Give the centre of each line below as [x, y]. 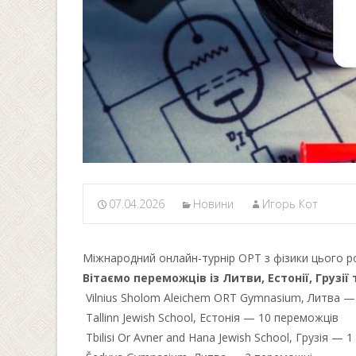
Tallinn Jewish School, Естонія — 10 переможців [211, 317]
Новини [213, 203]
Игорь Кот [290, 203]
